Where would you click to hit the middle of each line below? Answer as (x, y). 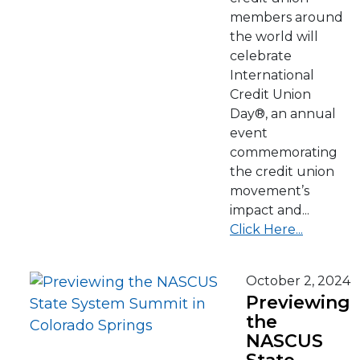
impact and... (270, 210)
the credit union (282, 172)
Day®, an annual (283, 114)
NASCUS (284, 341)
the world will (274, 37)
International (272, 75)
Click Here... (266, 229)
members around (286, 17)
